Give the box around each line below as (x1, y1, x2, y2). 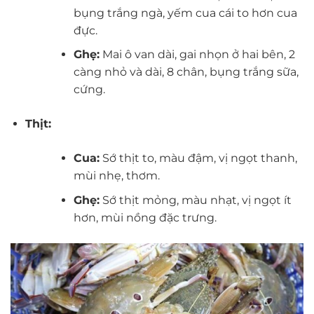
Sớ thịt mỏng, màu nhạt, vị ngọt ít (99, 193, 292, 207)
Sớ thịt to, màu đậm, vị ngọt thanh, (99, 151, 297, 165)
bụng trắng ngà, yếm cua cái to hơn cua (73, 6, 297, 20)
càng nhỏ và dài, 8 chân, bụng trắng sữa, (73, 65, 299, 79)
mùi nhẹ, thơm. (73, 169, 160, 183)
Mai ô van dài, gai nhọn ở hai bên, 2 (99, 48, 295, 62)
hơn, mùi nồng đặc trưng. (73, 210, 217, 224)
